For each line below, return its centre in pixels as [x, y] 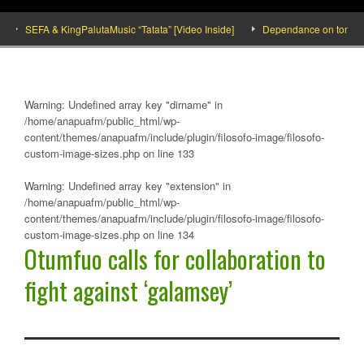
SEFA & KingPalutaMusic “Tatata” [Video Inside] [111, 29]
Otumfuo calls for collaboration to [175, 259]
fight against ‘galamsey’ [128, 290]
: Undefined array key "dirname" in [142, 104]
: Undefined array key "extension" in [146, 186]
